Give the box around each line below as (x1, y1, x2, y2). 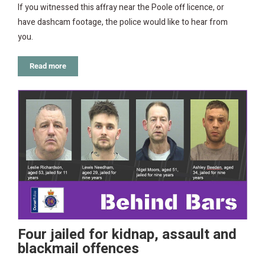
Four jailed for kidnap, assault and (18, 224, 237, 245)
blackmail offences (18, 238, 139, 259)
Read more (30, 62, 66, 70)
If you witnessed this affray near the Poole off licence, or (18, 1, 224, 14)
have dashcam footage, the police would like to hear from (18, 16, 228, 28)
